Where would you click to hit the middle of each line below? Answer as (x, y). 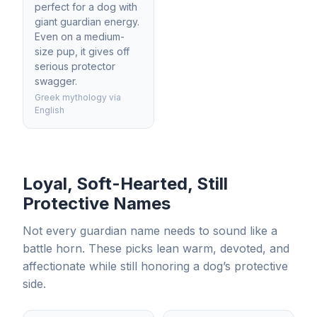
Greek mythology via (78, 97)
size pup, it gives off (82, 51)
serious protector (75, 66)
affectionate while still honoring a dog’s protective (155, 266)
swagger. (56, 81)
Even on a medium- (80, 36)
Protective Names (97, 203)
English (50, 110)
